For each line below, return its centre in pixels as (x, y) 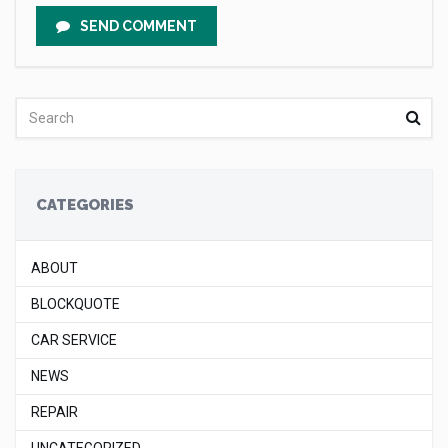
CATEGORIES (85, 205)
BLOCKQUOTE (75, 304)
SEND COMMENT (138, 26)
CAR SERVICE (74, 340)
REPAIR (54, 412)
